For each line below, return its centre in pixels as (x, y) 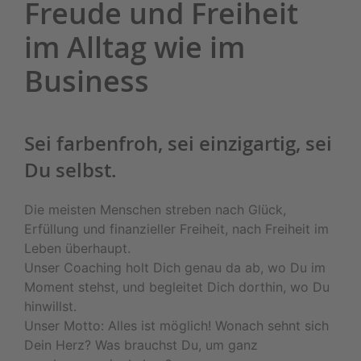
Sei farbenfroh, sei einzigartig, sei (178, 143)
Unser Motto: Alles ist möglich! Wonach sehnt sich (176, 326)
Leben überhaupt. (77, 248)
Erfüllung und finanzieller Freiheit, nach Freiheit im (176, 229)
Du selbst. (71, 170)
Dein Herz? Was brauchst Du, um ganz (141, 345)
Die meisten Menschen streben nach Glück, (155, 210)
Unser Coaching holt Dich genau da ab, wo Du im (175, 268)
